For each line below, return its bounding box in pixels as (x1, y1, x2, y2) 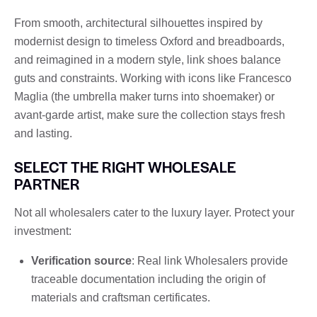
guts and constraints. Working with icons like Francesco (14, 71, 292, 84)
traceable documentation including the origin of (31, 272, 265, 285)
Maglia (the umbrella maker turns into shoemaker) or (14, 90, 275, 103)
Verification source (31, 254, 132, 267)
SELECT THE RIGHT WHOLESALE (14, 156, 236, 177)
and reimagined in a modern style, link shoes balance (14, 53, 281, 66)
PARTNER (14, 173, 80, 194)
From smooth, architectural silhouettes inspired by (14, 16, 263, 29)
